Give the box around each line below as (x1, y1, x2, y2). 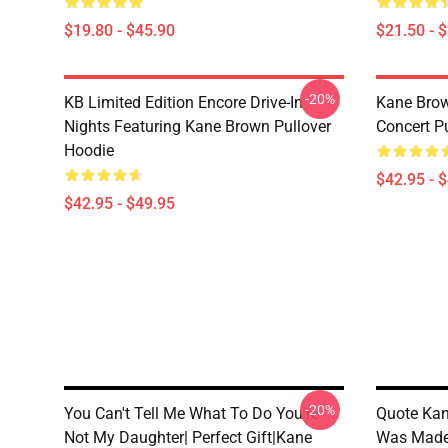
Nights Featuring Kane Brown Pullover (64, 117, 331, 136)
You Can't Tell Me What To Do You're (64, 404, 319, 423)
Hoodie (64, 141, 114, 160)
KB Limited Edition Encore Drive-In (64, 93, 303, 112)
